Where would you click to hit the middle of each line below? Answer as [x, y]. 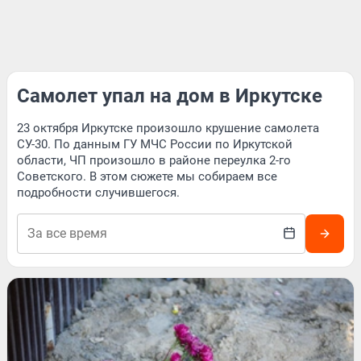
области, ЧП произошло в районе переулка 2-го [154, 160]
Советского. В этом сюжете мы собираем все [147, 176]
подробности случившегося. [98, 193]
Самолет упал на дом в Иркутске [170, 96]
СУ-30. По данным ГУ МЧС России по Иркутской [155, 144]
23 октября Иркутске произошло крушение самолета [168, 128]
